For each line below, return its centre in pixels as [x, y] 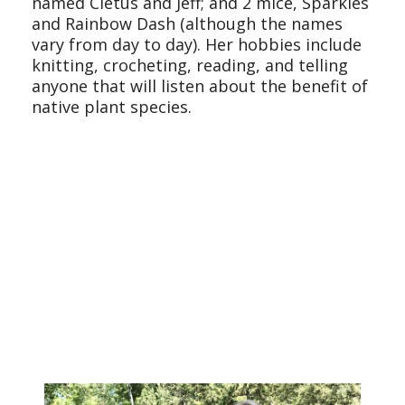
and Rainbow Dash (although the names [187, 24]
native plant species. [112, 107]
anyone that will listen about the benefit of [200, 86]
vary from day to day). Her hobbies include [197, 45]
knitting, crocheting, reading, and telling [190, 66]
